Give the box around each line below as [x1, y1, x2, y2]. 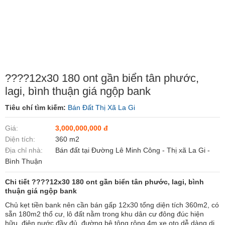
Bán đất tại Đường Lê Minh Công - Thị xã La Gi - [55, 146, 210, 154]
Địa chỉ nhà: [5, 146, 43, 154]
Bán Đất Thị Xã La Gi [68, 103, 135, 111]
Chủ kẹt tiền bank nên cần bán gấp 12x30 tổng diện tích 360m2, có [5, 201, 219, 209]
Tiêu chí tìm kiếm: [5, 103, 68, 111]
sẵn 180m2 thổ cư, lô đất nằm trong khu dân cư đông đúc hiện [5, 210, 204, 218]
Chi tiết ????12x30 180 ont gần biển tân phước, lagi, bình [5, 178, 204, 186]
